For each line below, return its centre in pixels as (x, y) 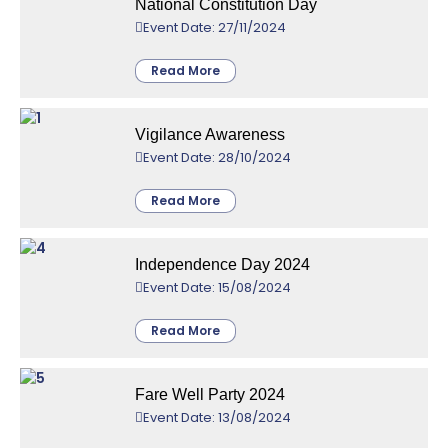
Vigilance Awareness (210, 134)
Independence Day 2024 (222, 264)
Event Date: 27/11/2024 (214, 27)
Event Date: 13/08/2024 (217, 417)
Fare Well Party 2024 (210, 394)
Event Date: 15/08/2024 (217, 287)
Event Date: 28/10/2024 (217, 157)
